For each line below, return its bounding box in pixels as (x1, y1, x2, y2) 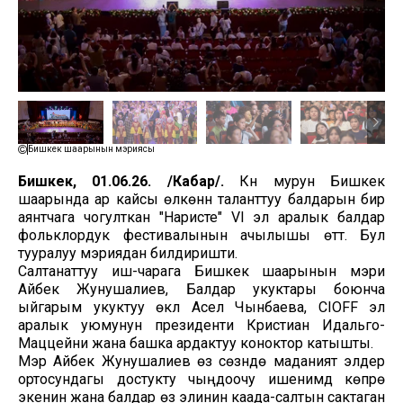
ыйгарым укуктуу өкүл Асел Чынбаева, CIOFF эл (18, 299, 385, 317)
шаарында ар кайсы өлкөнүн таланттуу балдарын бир (18, 191, 385, 209)
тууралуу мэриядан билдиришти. (18, 245, 237, 263)
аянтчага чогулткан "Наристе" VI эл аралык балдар (18, 209, 385, 227)
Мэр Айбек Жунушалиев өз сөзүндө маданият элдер (18, 353, 385, 371)
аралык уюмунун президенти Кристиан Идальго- (18, 317, 385, 335)
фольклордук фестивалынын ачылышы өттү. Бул (18, 227, 385, 245)
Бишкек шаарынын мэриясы (28, 144, 155, 155)
